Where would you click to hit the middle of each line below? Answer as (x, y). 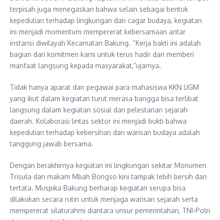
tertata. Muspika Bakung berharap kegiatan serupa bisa (98, 188)
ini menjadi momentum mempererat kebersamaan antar (98, 31)
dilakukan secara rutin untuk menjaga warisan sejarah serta (104, 199)
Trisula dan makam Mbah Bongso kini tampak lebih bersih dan (108, 176)
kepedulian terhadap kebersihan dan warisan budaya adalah (105, 132)
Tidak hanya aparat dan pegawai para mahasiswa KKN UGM (104, 87)
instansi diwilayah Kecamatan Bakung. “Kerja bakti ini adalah (105, 43)
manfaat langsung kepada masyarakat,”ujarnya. (85, 65)
